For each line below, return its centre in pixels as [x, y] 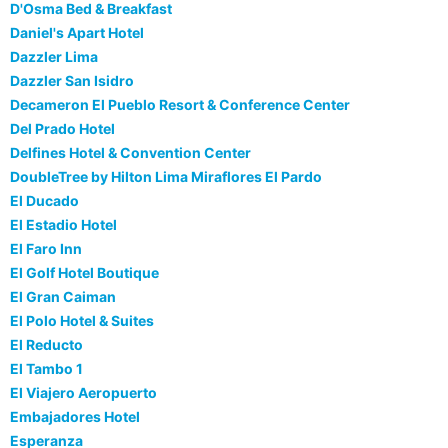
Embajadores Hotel [75, 417]
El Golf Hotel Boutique [84, 273]
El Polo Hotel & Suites [82, 321]
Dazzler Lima [54, 57]
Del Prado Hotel [62, 129]
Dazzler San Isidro [72, 81]
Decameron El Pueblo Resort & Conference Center [180, 105]
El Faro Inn [46, 249]
